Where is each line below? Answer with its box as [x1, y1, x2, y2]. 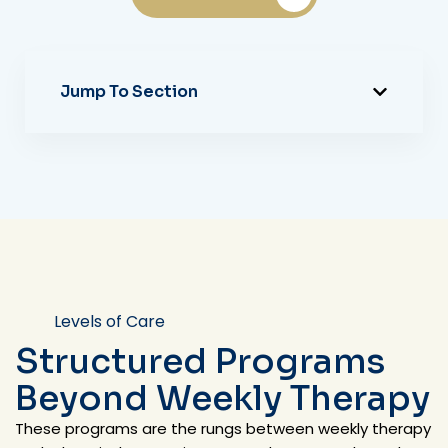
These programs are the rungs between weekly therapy [15, 417, 431, 439]
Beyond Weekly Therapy [15, 376, 430, 420]
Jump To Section [60, 80, 198, 102]
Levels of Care [54, 309, 165, 333]
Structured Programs [15, 339, 385, 383]
